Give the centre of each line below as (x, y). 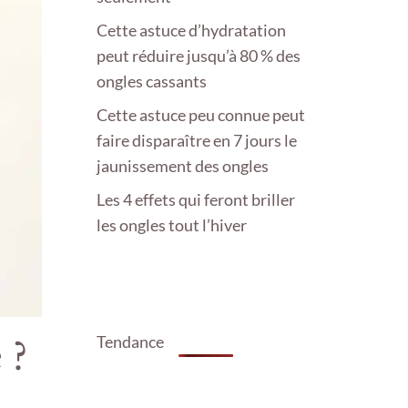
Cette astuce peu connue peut (201, 115)
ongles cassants (152, 82)
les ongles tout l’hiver (172, 225)
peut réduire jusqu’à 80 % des (199, 56)
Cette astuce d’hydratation (191, 31)
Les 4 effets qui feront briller (196, 200)
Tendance (130, 342)
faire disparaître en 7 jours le (197, 141)
